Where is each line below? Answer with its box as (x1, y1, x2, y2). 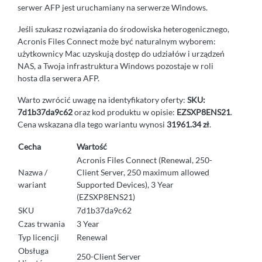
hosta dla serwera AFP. (18, 73, 99, 83)
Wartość (77, 141, 107, 151)
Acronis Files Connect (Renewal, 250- (77, 154, 212, 165)
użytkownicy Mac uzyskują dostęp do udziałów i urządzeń (18, 48, 225, 58)
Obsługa (18, 245, 49, 256)
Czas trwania (18, 218, 65, 229)
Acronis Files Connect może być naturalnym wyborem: (18, 36, 216, 46)
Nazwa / (18, 167, 47, 177)
